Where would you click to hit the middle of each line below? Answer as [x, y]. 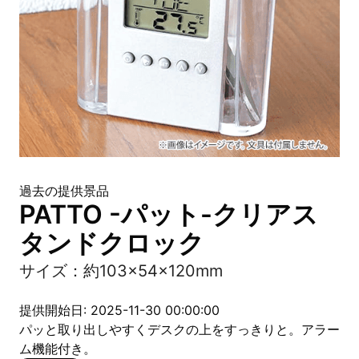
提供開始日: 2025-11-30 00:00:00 [119, 310]
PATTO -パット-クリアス [169, 214]
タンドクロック [112, 243]
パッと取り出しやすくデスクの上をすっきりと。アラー [179, 329]
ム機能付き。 [58, 349]
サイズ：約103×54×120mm [121, 271]
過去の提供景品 [64, 191]
